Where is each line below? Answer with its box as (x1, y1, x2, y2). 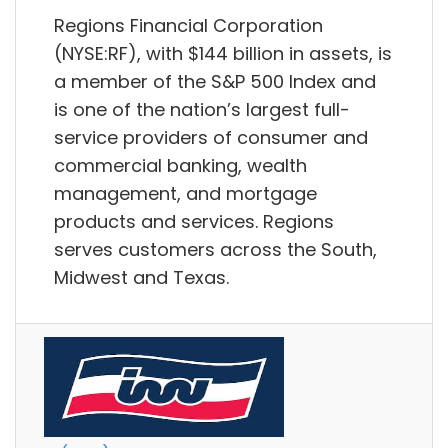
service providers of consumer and (54, 124, 368, 150)
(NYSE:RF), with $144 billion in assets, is (54, 40, 392, 66)
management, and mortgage (54, 180, 317, 206)
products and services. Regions (54, 208, 334, 234)
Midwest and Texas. (54, 264, 229, 290)
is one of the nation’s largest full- (54, 96, 350, 122)
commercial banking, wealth (54, 152, 307, 178)
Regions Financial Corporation (54, 12, 323, 38)
